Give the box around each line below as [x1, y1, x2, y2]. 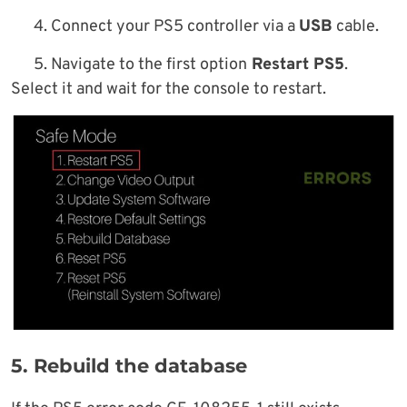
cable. [333, 16, 379, 38]
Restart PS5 [247, 55, 344, 76]
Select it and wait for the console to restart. [11, 79, 326, 101]
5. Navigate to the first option [34, 55, 247, 76]
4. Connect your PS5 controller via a [34, 16, 299, 38]
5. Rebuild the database [11, 354, 247, 378]
